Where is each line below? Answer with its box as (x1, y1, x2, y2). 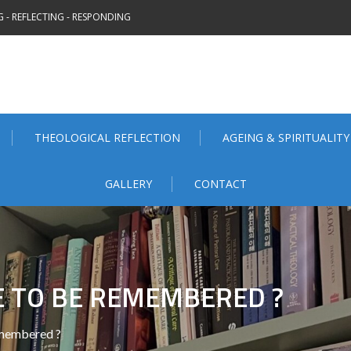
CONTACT (194, 176, 247, 191)
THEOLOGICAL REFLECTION (34, 130, 180, 145)
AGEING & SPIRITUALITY (222, 130, 349, 145)
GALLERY (104, 176, 152, 191)
